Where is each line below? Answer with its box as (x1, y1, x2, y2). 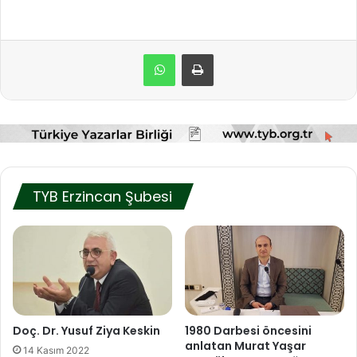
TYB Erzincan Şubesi (33, 186, 172, 206)
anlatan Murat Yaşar (185, 337, 306, 354)
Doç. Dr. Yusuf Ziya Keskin (13, 322, 160, 339)
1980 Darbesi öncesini (185, 322, 312, 339)
